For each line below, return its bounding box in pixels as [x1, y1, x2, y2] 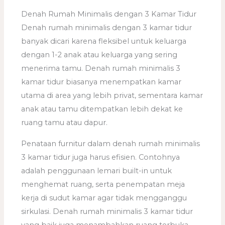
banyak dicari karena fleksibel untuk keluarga [21, 36, 187, 46]
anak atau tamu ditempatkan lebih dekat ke [21, 104, 183, 114]
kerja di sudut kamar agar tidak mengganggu [21, 193, 187, 202]
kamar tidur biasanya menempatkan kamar [21, 77, 182, 86]
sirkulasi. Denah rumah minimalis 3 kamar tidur [21, 206, 193, 216]
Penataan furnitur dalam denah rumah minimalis [21, 139, 200, 148]
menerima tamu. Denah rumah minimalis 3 [21, 63, 181, 73]
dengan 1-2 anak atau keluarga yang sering [21, 50, 178, 59]
